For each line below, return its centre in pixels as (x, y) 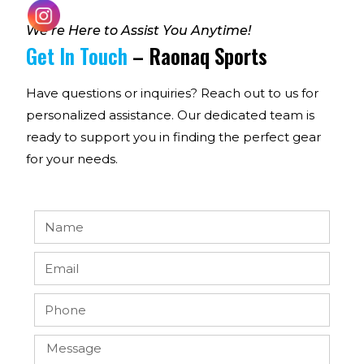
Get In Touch (80, 55)
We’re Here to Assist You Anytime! (139, 30)
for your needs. (72, 158)
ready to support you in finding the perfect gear (174, 136)
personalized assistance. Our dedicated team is (171, 115)
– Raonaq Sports (200, 55)
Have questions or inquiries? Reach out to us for (173, 93)
